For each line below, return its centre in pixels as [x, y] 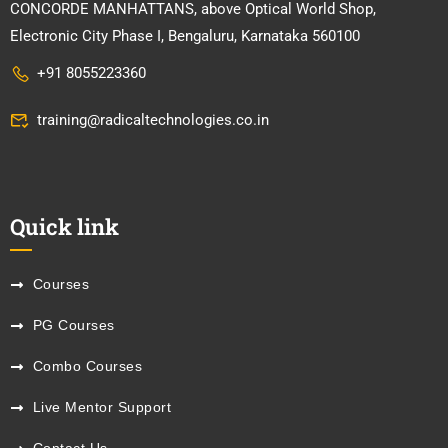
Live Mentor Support [101, 408]
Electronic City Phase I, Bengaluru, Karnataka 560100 [185, 36]
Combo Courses [87, 367]
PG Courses [73, 326]
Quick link [64, 227]
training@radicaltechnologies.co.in [153, 120]
